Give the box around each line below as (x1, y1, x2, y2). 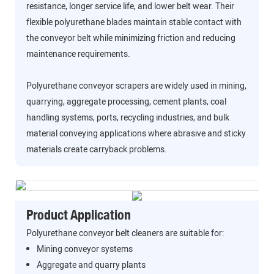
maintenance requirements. (26, 48, 130, 61)
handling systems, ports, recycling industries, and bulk (26, 111, 229, 125)
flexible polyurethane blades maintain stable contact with (26, 16, 242, 29)
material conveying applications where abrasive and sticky (26, 127, 246, 141)
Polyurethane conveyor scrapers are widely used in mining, (26, 80, 246, 93)
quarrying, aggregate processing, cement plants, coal (26, 95, 226, 109)
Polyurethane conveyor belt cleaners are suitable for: (26, 227, 224, 240)
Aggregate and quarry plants (36, 259, 146, 272)
